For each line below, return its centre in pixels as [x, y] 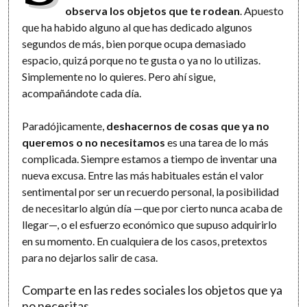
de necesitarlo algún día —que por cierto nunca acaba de [152, 208]
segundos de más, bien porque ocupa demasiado [134, 44]
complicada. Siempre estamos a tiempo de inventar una [150, 159]
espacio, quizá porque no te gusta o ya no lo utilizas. [142, 60]
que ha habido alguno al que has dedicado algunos [137, 27]
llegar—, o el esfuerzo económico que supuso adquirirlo [150, 225]
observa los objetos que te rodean [152, 11]
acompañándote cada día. [82, 93]
